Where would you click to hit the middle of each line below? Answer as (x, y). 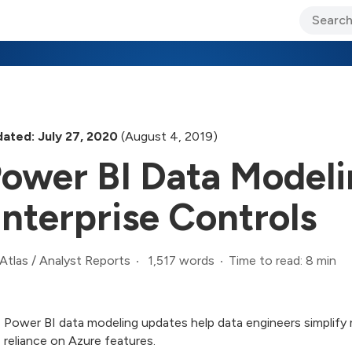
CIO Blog (143, 33)
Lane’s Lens (218, 33)
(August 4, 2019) (168, 136)
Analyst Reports (85, 260)
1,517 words (181, 260)
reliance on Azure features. (80, 341)
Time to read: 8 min (282, 260)
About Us (294, 33)
